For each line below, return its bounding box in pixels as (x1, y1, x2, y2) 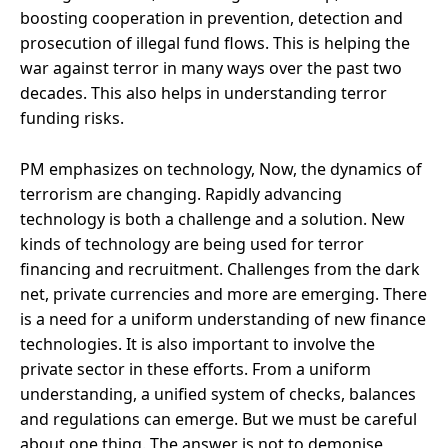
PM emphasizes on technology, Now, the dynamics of (20, 157, 422, 180)
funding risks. (20, 106, 124, 129)
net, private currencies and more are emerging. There (20, 282, 427, 305)
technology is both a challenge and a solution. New (20, 207, 405, 230)
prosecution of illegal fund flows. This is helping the (20, 31, 410, 54)
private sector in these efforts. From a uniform (20, 357, 371, 380)
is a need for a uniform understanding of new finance (20, 307, 426, 330)
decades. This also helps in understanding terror (20, 81, 387, 104)
